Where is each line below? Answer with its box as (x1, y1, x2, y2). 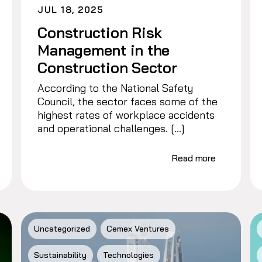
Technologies (103, 250, 154, 261)
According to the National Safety (37, 81, 194, 95)
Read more (172, 152, 216, 164)
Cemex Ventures (106, 223, 170, 235)
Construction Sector (37, 58, 177, 77)
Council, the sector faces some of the (37, 94, 218, 108)
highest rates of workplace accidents (37, 108, 215, 122)
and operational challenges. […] (37, 121, 185, 135)
